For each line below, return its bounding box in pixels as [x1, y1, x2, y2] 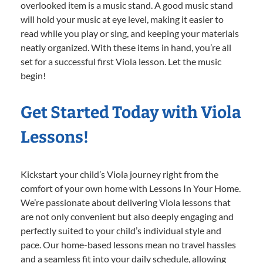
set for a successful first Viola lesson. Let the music [21, 56, 221, 68]
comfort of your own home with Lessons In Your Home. [21, 183, 241, 194]
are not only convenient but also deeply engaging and [21, 211, 234, 222]
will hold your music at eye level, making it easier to [21, 14, 224, 25]
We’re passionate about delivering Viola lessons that [21, 197, 231, 208]
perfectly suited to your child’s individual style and [21, 225, 221, 237]
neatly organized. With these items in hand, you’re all [21, 42, 231, 53]
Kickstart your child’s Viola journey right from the [21, 168, 218, 180]
